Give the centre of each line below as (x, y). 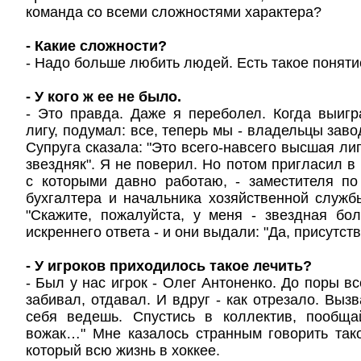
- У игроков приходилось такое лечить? (169, 266)
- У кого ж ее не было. (104, 97)
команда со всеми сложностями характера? (174, 12)
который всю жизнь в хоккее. (123, 351)
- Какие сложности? (96, 46)
